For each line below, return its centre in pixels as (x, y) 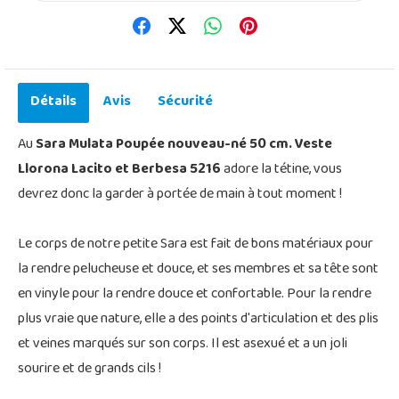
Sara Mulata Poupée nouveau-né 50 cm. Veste (184, 145)
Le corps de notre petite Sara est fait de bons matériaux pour (195, 244)
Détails (53, 102)
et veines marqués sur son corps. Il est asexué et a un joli (183, 344)
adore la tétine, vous (283, 170)
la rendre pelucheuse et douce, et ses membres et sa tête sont (198, 269)
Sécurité (185, 102)
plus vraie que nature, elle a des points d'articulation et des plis (198, 319)
